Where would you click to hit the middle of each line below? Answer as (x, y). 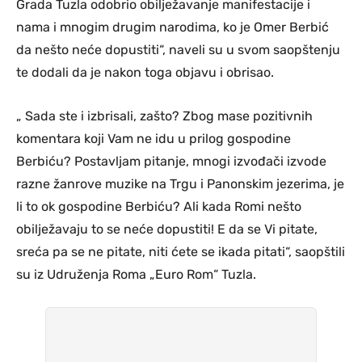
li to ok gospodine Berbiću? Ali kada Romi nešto (159, 207)
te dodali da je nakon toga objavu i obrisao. (145, 73)
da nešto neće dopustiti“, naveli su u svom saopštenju (178, 50)
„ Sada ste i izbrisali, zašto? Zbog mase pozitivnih (164, 116)
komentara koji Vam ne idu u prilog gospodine (154, 139)
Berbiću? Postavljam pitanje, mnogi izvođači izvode (171, 162)
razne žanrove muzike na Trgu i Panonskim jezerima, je (180, 184)
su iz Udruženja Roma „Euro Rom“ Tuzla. (136, 275)
